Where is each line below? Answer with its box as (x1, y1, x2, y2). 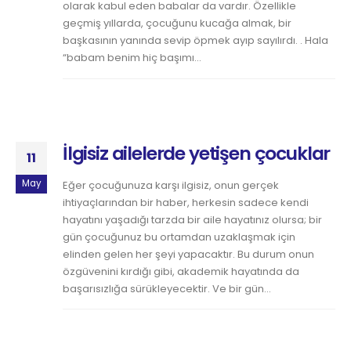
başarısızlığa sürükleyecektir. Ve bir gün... (63, 280, 271, 296)
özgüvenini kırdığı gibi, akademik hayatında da (63, 263, 299, 279)
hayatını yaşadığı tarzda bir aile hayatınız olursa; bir (63, 212, 322, 227)
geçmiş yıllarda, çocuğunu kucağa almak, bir (63, 15, 291, 31)
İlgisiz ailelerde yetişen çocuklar (63, 139, 331, 166)
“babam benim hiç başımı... (63, 49, 201, 65)
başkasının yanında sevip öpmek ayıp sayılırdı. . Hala (63, 32, 328, 48)
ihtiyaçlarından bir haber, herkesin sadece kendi (63, 194, 309, 210)
